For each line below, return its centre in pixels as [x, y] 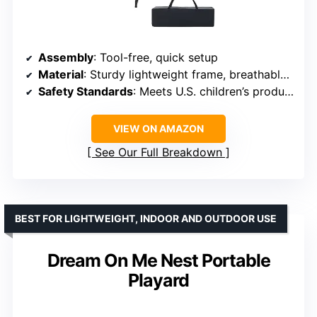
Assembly [66, 58]
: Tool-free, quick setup [156, 58]
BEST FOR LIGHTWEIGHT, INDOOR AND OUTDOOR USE [146, 219]
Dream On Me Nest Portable [158, 261]
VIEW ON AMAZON [158, 129]
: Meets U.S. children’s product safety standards [209, 92]
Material [61, 75]
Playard [158, 281]
